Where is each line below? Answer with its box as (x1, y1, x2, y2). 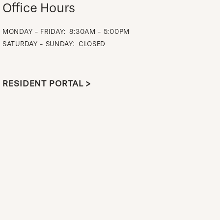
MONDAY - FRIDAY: (2, 27, 66, 36)
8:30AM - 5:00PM (69, 27, 130, 36)
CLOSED (78, 39, 106, 48)
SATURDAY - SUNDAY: (2, 39, 75, 48)
